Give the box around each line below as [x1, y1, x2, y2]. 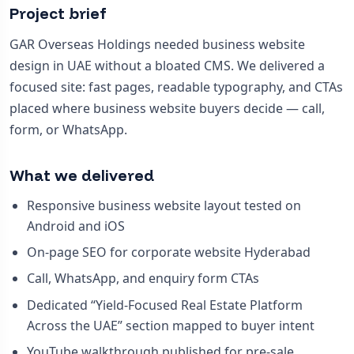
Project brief [9, 3, 107, 23]
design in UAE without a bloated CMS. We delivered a [9, 56, 325, 74]
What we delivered [9, 165, 154, 185]
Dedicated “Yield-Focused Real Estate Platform [26, 296, 303, 314]
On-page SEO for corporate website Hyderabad [26, 243, 311, 262]
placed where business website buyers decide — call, [9, 99, 325, 117]
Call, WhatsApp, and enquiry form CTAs [26, 269, 259, 288]
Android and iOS [26, 217, 125, 235]
